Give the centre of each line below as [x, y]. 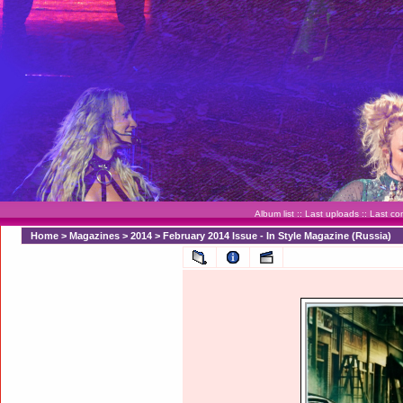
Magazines [94, 236]
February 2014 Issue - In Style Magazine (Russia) [277, 236]
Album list [274, 214]
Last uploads [332, 214]
